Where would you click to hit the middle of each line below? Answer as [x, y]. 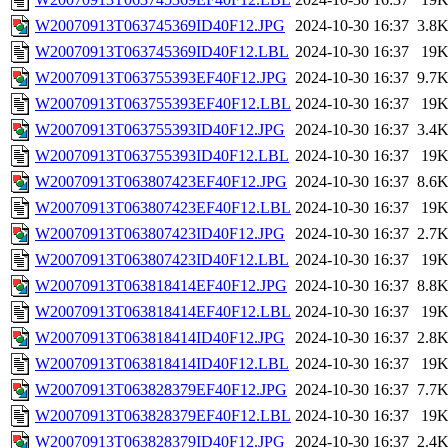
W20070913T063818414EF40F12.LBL [163, 312]
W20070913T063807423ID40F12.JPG [160, 234]
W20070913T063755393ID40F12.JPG [160, 130]
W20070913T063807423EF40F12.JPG [161, 182]
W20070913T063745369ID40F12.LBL [162, 52]
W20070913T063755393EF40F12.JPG [161, 78]
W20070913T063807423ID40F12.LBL [162, 260]
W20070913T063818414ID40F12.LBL [162, 364]
